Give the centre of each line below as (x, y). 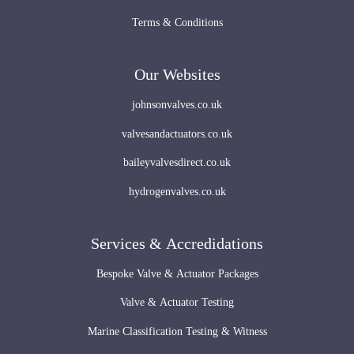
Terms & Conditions (177, 22)
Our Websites (177, 75)
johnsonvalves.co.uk (177, 105)
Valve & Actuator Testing (177, 303)
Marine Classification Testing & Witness (177, 331)
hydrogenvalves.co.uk (177, 191)
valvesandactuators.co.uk (177, 134)
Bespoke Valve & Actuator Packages (177, 273)
